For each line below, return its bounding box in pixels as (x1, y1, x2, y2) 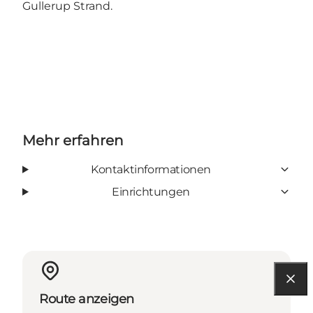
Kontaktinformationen (90, 162, 211, 176)
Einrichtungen (112, 184, 190, 198)
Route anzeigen (39, 291, 134, 307)
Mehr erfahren (22, 131, 124, 149)
